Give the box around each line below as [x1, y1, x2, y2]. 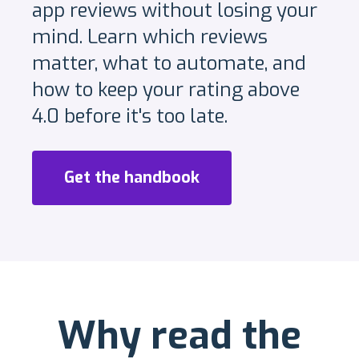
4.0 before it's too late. [32, 103, 228, 129]
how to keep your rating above [32, 77, 300, 103]
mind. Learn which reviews [32, 24, 268, 50]
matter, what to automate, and [32, 50, 306, 76]
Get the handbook [64, 167, 200, 188]
